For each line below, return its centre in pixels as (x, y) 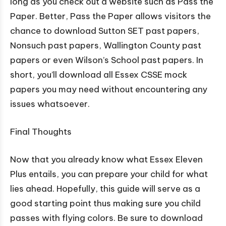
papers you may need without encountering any (109, 90)
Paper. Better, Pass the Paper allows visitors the (110, 16)
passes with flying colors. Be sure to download (106, 218)
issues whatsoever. (50, 104)
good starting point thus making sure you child (105, 204)
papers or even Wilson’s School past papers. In (107, 60)
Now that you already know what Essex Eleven (106, 160)
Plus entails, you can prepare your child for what (109, 174)
